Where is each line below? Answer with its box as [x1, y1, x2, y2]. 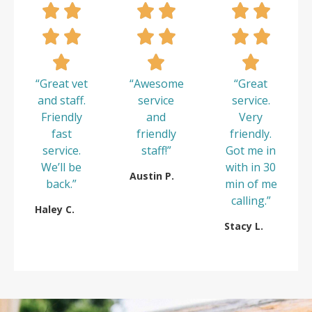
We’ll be [41, 159, 81, 175]
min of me [224, 175, 277, 192]
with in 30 [226, 159, 276, 175]
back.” [46, 175, 77, 192]
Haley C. [35, 202, 75, 216]
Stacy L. [224, 219, 263, 233]
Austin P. [130, 169, 174, 182]
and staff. [37, 92, 86, 108]
